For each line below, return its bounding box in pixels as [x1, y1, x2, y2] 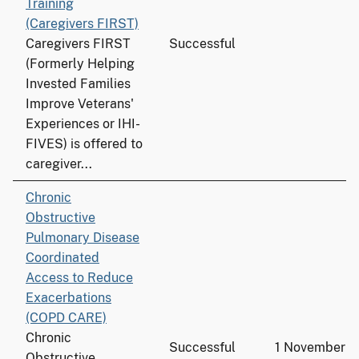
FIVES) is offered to [26, 136, 143, 151]
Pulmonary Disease [26, 230, 139, 245]
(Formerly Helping [26, 56, 135, 71]
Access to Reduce [26, 270, 133, 285]
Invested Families [26, 76, 131, 91]
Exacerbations [26, 290, 111, 305]
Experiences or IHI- [26, 116, 140, 131]
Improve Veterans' [26, 96, 134, 111]
